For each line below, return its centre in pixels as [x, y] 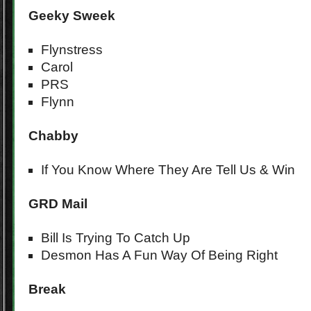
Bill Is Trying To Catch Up [116, 238]
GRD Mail [58, 204]
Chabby [53, 136]
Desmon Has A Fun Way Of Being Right [159, 255]
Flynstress [72, 50]
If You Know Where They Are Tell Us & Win [168, 170]
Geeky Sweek [72, 16]
